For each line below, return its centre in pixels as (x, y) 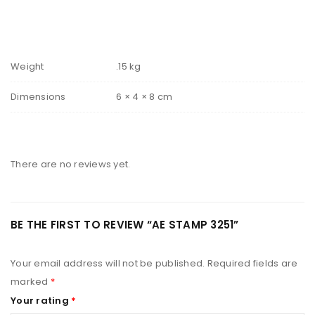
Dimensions (38, 96)
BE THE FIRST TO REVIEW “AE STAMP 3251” (125, 224)
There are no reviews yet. (71, 164)
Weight (27, 66)
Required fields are (252, 263)
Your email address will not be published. (108, 263)
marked (31, 281)
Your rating (41, 300)
